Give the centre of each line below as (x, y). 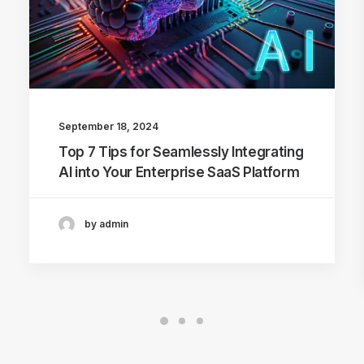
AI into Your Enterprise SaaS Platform (179, 172)
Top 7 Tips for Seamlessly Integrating (181, 152)
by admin (106, 224)
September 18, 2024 (108, 126)
